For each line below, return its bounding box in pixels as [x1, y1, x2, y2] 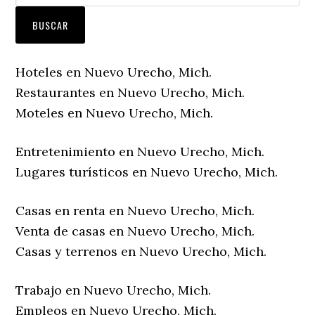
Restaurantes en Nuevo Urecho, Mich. [15, 84, 245, 101]
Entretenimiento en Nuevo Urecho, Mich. [15, 143, 265, 160]
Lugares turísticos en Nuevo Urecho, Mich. [15, 164, 278, 181]
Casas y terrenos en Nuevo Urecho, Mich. [15, 243, 267, 260]
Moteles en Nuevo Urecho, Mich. [15, 105, 214, 122]
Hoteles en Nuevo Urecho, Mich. [15, 64, 212, 81]
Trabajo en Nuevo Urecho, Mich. [15, 282, 212, 299]
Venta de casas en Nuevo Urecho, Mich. [15, 223, 255, 240]
